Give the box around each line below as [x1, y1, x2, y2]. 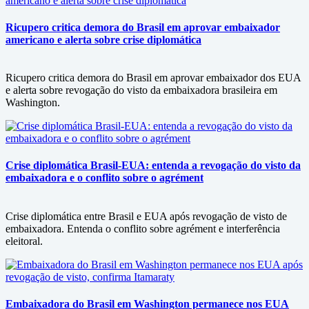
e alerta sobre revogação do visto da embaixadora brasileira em [6, 84, 277, 97]
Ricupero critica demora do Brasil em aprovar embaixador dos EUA [6, 72, 301, 84]
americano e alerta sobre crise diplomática [6, 33, 201, 46]
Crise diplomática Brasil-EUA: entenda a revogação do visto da [6, 159, 301, 172]
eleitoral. [6, 235, 43, 247]
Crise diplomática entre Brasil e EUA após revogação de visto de [6, 210, 287, 222]
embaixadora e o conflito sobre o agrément [6, 172, 203, 184]
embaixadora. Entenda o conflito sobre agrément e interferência [6, 222, 280, 235]
